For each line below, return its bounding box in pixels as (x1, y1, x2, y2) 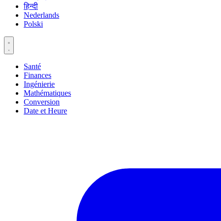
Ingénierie (24, 80, 55, 88)
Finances (24, 71, 51, 79)
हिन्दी (24, 2, 38, 10)
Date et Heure (24, 107, 67, 115)
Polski (24, 20, 43, 28)
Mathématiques (24, 89, 71, 97)
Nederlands (24, 11, 59, 19)
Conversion (24, 98, 60, 106)
